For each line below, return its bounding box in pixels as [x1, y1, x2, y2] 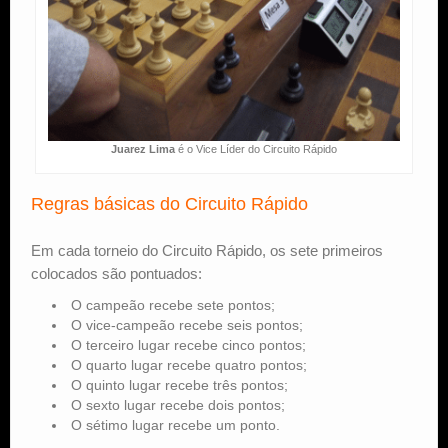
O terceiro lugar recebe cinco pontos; [71, 336, 306, 353]
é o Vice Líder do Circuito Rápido [174, 142, 337, 155]
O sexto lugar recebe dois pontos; [71, 396, 285, 413]
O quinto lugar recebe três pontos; [71, 376, 288, 393]
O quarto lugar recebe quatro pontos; [71, 356, 307, 373]
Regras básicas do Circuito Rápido [31, 193, 308, 214]
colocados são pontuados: [31, 264, 202, 282]
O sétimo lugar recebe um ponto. [71, 416, 280, 433]
